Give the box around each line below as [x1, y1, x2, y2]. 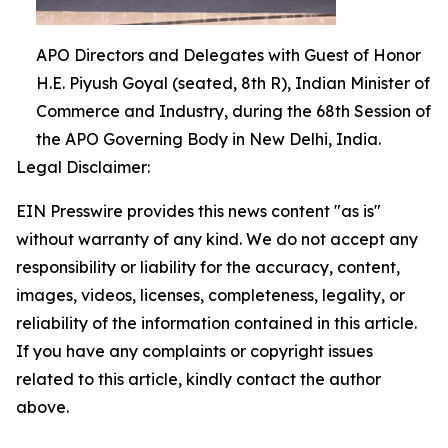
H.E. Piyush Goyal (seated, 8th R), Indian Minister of [36, 73, 430, 93]
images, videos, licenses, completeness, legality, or [16, 285, 405, 305]
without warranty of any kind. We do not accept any [16, 229, 418, 249]
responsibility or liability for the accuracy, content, [16, 257, 400, 277]
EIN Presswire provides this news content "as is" [16, 201, 381, 221]
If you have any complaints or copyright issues [16, 341, 373, 361]
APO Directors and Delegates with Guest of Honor [36, 45, 421, 65]
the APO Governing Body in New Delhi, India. [36, 129, 381, 149]
